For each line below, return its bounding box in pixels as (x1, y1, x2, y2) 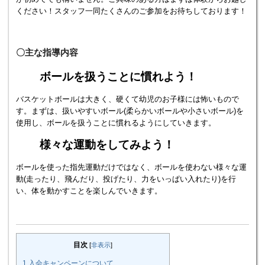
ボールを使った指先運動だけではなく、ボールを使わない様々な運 (16, 163, 247, 172)
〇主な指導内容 (16, 47, 78, 57)
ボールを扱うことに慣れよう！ (40, 70, 197, 83)
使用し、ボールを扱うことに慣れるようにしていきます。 (16, 118, 216, 127)
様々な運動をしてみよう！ (40, 138, 174, 151)
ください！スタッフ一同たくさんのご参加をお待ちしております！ (16, 6, 247, 15)
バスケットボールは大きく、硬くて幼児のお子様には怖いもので (16, 94, 239, 104)
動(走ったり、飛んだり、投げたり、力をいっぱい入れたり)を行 (16, 174, 236, 184)
